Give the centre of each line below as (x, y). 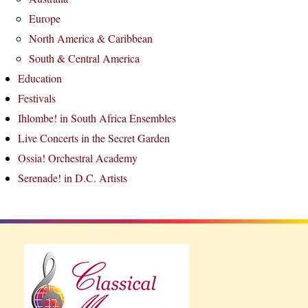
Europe (45, 18)
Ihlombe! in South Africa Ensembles (97, 118)
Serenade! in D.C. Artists (73, 178)
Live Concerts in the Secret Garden (94, 138)
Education (40, 78)
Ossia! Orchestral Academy (78, 158)
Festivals (37, 98)
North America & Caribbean (91, 38)
